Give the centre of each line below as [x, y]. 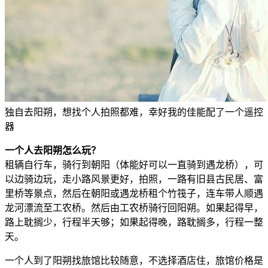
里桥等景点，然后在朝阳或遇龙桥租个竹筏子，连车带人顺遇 [134, 194]
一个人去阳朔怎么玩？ [53, 151]
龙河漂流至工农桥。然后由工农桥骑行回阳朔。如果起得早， [134, 208]
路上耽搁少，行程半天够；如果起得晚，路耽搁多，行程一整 [134, 223]
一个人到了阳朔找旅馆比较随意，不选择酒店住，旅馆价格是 [134, 261]
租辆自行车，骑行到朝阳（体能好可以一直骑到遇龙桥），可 [134, 165]
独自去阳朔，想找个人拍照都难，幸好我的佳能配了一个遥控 [134, 112]
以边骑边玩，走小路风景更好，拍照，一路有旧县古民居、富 [134, 179]
